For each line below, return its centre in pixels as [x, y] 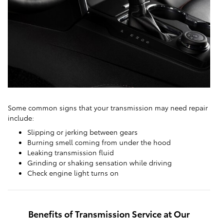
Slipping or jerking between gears [82, 132]
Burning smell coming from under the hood [99, 142]
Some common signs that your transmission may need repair [108, 107]
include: [21, 118]
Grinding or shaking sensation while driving [100, 162]
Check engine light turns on [73, 173]
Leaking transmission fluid [71, 152]
